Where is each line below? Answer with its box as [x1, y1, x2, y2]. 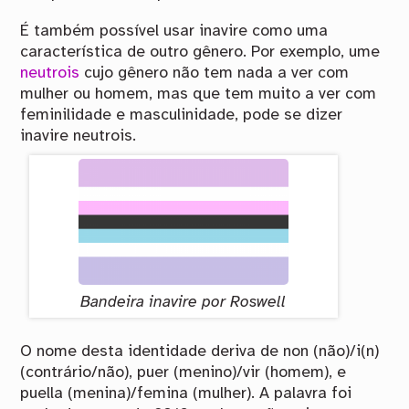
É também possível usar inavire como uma [20, 22, 329, 39]
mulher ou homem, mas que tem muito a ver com [20, 85, 377, 102]
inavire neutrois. [20, 127, 137, 144]
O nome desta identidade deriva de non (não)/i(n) [20, 343, 380, 361]
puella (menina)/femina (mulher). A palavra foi [20, 385, 352, 403]
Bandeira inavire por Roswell [80, 293, 287, 310]
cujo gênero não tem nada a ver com [79, 64, 350, 81]
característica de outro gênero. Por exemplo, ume [20, 43, 381, 60]
